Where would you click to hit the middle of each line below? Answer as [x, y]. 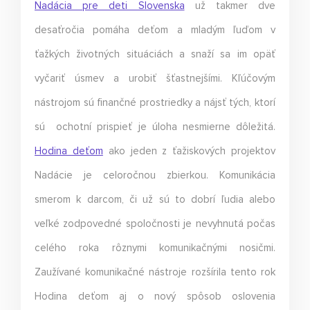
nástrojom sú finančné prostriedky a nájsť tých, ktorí [155, 102]
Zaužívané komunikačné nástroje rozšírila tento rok [155, 272]
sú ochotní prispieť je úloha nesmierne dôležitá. [155, 127]
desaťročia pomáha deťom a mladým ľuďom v [155, 30]
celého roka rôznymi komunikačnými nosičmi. [155, 248]
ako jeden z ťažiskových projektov [189, 151]
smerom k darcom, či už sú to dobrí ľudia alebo [155, 199]
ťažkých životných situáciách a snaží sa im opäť [155, 54]
